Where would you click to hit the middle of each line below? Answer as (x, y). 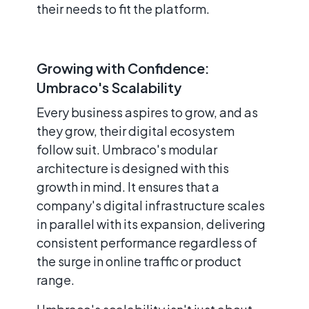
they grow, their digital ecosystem (136, 130)
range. (56, 279)
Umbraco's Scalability (109, 87)
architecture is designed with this (133, 168)
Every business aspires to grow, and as (147, 112)
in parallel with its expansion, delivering (151, 223)
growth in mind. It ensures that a (128, 186)
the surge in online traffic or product (139, 261)
